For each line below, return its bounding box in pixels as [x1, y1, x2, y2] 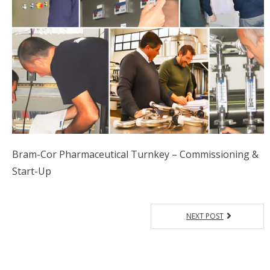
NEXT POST [186, 211, 224, 222]
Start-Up [12, 165, 51, 178]
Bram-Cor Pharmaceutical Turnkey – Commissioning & [12, 148, 259, 162]
